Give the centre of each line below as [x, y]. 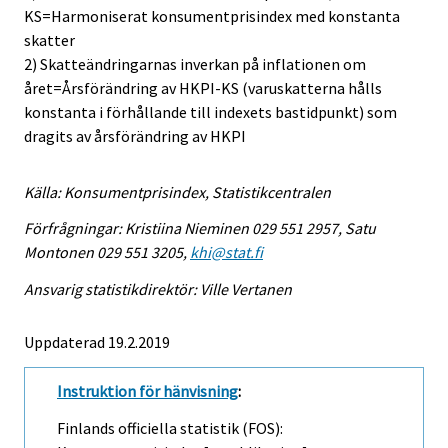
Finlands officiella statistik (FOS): [170, 428]
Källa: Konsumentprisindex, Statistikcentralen [177, 191]
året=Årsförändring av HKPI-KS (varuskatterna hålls [203, 87]
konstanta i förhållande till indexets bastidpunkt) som [210, 111]
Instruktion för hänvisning [147, 391]
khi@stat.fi [226, 252]
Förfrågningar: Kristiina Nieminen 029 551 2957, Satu [200, 228]
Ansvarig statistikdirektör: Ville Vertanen [158, 289]
